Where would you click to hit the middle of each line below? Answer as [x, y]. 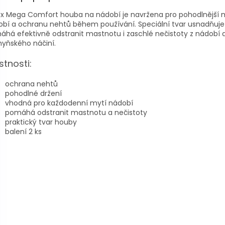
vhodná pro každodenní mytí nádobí [69, 103]
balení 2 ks [23, 132]
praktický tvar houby [41, 122]
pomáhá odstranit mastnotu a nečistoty [76, 113]
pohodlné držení [33, 94]
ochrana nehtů [31, 84]
